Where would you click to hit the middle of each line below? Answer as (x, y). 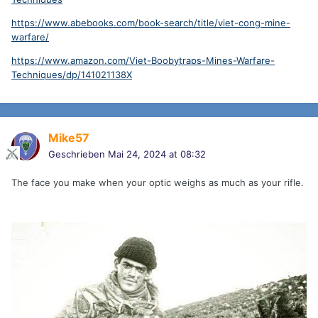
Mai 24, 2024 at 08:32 (157, 154)
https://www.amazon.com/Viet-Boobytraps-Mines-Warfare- (143, 61)
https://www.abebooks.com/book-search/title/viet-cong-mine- (151, 23)
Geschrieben (78, 154)
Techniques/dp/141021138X (72, 75)
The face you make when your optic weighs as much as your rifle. (158, 183)
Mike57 (69, 138)
